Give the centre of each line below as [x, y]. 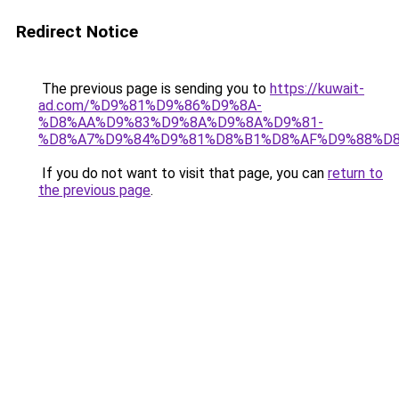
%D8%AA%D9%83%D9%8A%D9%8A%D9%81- [181, 122]
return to [355, 173]
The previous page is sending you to [154, 89]
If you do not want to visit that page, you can [183, 173]
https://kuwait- [317, 89]
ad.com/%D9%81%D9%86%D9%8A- [150, 106]
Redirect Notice [77, 32]
